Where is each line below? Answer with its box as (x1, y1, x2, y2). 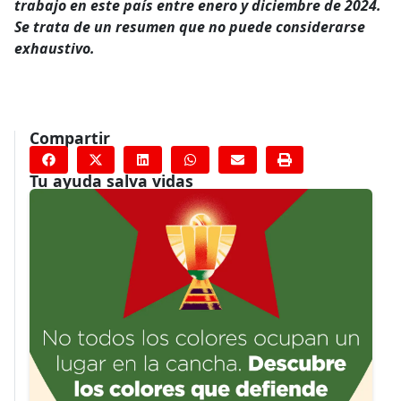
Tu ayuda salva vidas (30, 170, 193, 192)
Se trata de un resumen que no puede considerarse (14, 16, 365, 37)
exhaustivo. (14, 38, 95, 58)
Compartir (30, 126, 110, 149)
